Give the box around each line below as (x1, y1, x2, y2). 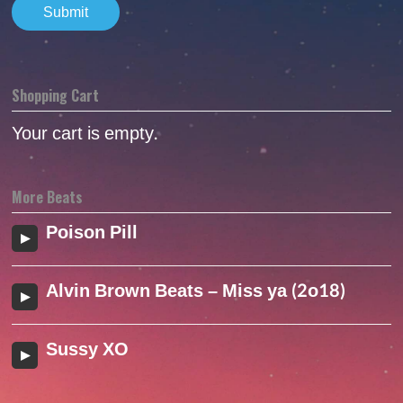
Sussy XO (46, 334, 130, 367)
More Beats (12, 186, 84, 209)
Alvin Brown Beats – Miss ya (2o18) (46, 275, 346, 309)
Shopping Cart (12, 85, 100, 107)
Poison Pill (46, 217, 139, 250)
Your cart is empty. (12, 118, 158, 151)
